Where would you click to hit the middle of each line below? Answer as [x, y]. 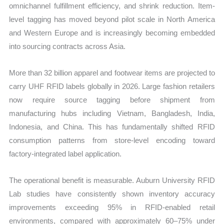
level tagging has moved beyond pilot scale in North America [112, 19]
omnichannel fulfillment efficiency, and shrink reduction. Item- [112, 5]
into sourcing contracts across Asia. [67, 46]
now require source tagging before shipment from [112, 99]
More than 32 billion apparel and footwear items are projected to [112, 72]
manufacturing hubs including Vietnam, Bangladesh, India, [112, 113]
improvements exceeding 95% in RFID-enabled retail [112, 207]
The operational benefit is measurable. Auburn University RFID [112, 180]
